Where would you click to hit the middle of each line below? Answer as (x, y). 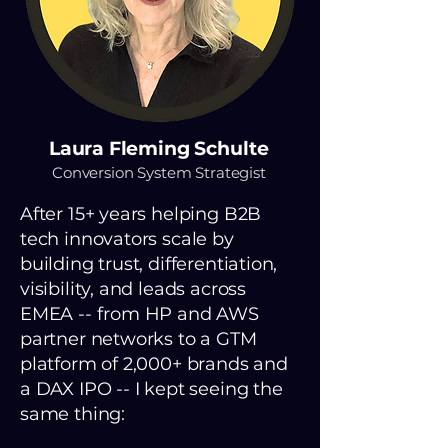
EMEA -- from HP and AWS (139, 314)
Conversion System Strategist (159, 172)
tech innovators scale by (127, 239)
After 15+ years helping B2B (141, 214)
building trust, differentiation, (149, 264)
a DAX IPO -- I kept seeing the (151, 389)
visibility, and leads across (133, 289)
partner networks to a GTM (138, 339)
